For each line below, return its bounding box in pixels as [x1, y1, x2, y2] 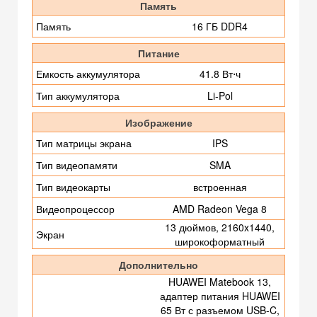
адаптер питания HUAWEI [159, 289, 280, 304]
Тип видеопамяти [36, 158, 117, 173]
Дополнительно [119, 258, 198, 272]
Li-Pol [207, 88, 233, 103]
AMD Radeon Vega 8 [173, 202, 267, 217]
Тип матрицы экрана [36, 136, 132, 151]
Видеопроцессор [36, 202, 115, 217]
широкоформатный [175, 234, 265, 249]
